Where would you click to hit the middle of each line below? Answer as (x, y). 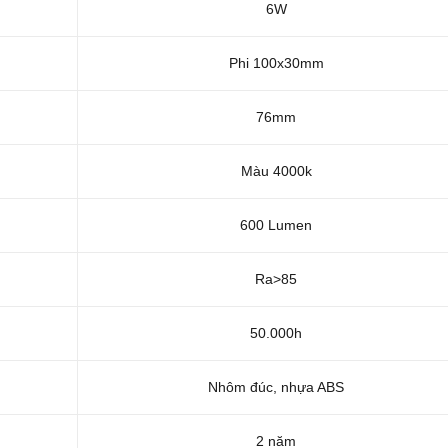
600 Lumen (276, 225)
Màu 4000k (276, 171)
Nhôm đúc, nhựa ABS (276, 387)
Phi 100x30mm (276, 63)
